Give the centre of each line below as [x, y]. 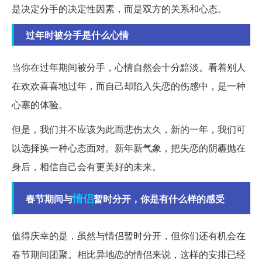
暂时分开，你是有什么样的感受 [159, 199]
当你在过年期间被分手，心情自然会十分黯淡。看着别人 [129, 67]
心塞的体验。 [40, 105]
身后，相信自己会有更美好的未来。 [87, 167]
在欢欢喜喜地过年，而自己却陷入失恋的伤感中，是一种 [129, 86]
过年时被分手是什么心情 [77, 35]
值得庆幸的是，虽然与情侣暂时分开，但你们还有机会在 [129, 236]
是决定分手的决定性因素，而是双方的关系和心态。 [119, 9]
